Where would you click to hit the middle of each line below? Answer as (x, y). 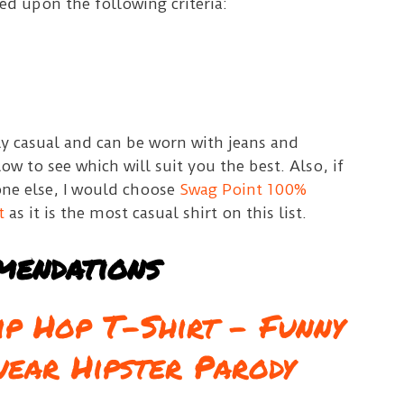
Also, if (316, 165)
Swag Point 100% (243, 189)
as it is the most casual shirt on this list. (155, 212)
